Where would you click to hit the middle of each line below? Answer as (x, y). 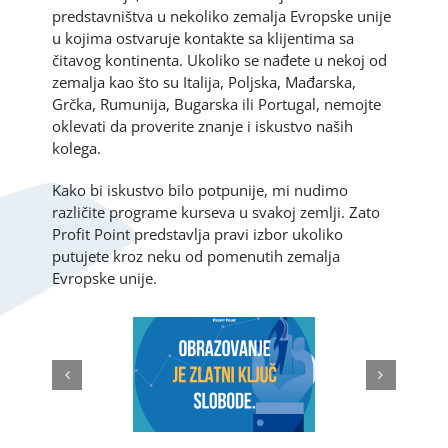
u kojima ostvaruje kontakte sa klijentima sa (203, 38)
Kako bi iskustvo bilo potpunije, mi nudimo (200, 190)
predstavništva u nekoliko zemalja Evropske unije (222, 16)
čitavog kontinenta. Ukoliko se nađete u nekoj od (220, 60)
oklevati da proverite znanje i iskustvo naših (203, 126)
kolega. (77, 148)
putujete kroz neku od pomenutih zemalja (196, 256)
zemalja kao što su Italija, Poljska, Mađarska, (204, 82)
